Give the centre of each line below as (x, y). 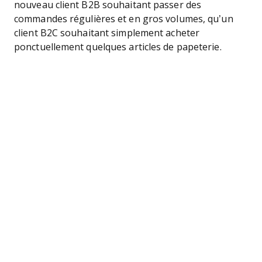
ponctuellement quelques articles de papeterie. (120, 47)
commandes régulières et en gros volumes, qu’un (124, 19)
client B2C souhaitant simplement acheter (107, 33)
